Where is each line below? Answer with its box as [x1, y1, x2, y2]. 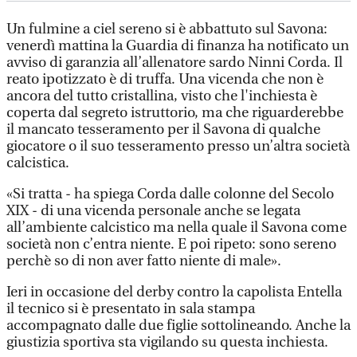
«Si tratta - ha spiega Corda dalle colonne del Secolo [6, 186, 334, 202]
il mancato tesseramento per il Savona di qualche [6, 121, 320, 138]
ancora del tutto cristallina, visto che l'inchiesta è [6, 88, 317, 104]
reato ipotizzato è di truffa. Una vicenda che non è [6, 71, 324, 88]
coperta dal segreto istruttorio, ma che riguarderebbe [6, 104, 343, 121]
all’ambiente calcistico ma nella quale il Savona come [6, 219, 347, 236]
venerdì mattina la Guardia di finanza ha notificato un [6, 37, 349, 54]
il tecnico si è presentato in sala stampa [6, 300, 255, 317]
